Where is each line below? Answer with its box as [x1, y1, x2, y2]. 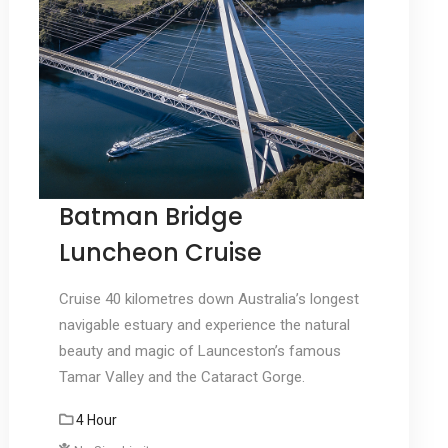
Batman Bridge [58, 200, 243, 234]
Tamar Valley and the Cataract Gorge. [58, 368, 305, 387]
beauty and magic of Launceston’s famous [58, 342, 341, 361]
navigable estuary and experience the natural [58, 316, 350, 335]
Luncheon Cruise [58, 236, 262, 270]
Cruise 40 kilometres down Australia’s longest [58, 290, 359, 309]
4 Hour [75, 412, 117, 429]
